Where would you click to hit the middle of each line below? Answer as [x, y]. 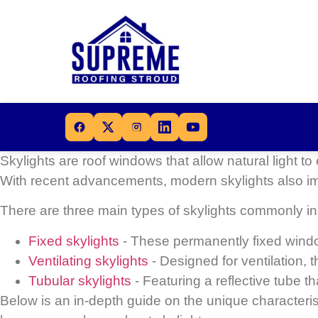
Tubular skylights [80, 280]
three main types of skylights [150, 211]
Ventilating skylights [88, 261]
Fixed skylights [74, 241]
